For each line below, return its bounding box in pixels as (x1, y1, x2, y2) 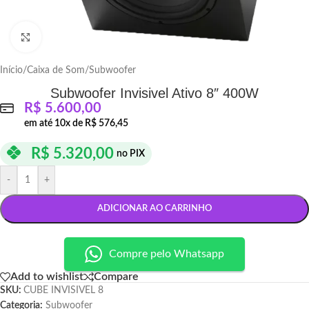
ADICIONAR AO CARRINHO (97, 204, 212, 213)
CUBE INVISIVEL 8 (23, 286, 103, 295)
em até (24, 119, 54, 128)
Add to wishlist (10, 271, 83, 282)
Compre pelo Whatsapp (109, 248, 224, 259)
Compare (94, 271, 139, 282)
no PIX (117, 149, 145, 159)
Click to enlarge (41, 32, 103, 41)
